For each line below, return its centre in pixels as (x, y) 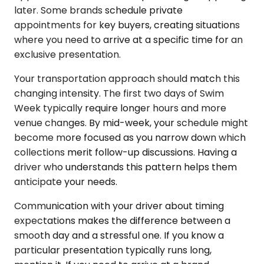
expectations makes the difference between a (122, 220)
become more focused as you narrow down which (130, 137)
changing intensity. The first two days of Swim (119, 93)
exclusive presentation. (67, 54)
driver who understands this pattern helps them (126, 167)
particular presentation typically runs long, (113, 250)
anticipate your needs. (66, 181)
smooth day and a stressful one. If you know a (119, 235)
